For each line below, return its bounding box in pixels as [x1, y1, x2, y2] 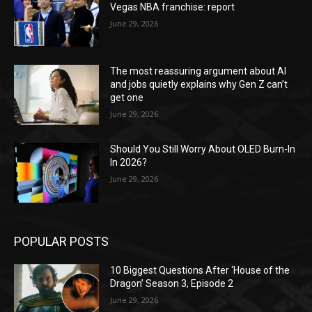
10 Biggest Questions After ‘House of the [110, 264, 290, 276]
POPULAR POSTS [14, 233, 109, 249]
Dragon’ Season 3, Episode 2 [110, 277, 234, 289]
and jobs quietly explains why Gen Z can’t [110, 79, 288, 91]
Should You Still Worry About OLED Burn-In [110, 143, 296, 155]
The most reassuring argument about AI [110, 65, 287, 77]
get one [110, 92, 144, 104]
